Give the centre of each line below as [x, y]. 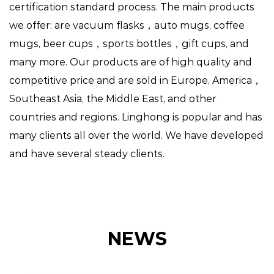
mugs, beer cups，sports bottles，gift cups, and [129, 44]
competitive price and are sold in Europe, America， [135, 81]
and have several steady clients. [87, 154]
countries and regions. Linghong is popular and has [136, 117]
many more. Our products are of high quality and [131, 62]
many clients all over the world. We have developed [136, 136]
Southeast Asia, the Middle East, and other [113, 99]
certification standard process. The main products [132, 7]
